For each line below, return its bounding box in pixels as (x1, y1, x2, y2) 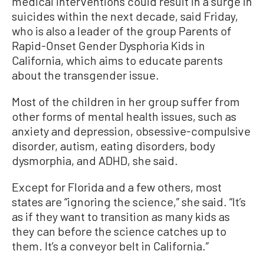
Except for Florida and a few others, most (12, 179, 222, 194)
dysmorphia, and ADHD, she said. (12, 153, 178, 167)
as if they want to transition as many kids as (12, 209, 230, 223)
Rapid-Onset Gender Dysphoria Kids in (12, 38, 205, 52)
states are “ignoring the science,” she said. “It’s (12, 194, 246, 209)
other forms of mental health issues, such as (12, 108, 236, 123)
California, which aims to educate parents (12, 52, 223, 67)
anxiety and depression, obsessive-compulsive (12, 123, 250, 138)
